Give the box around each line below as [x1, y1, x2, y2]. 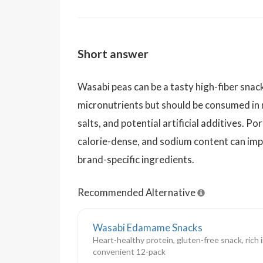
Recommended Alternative [77, 186, 197, 198]
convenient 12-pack [93, 246, 166, 257]
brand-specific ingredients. [77, 153, 194, 166]
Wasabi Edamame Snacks [93, 221, 203, 234]
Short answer [77, 46, 149, 60]
